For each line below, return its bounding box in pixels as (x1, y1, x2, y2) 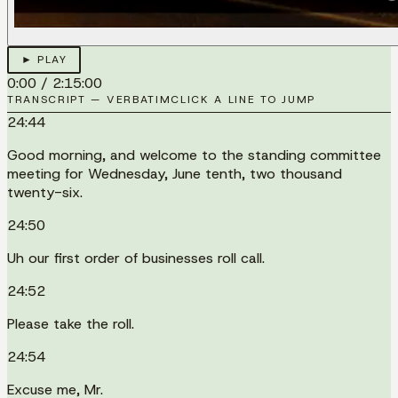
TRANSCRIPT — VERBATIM (7, 92, 171, 107)
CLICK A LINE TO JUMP (171, 92, 315, 107)
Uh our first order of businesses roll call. (7, 248, 265, 267)
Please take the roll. (7, 314, 134, 333)
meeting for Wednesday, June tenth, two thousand (7, 163, 342, 183)
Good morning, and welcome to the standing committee (7, 145, 381, 164)
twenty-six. (7, 182, 83, 202)
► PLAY (20, 52, 68, 68)
